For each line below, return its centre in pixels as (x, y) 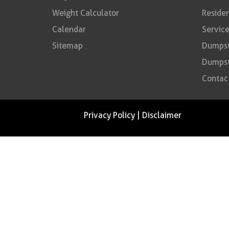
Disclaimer (162, 115)
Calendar (69, 29)
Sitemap (67, 46)
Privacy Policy (109, 115)
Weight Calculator (86, 13)
